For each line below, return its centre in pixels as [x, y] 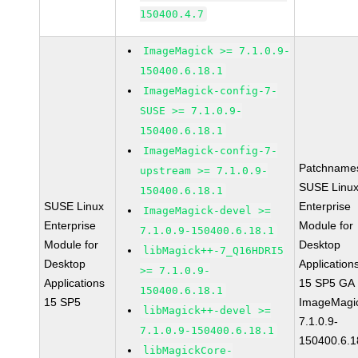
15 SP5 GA [327, 283]
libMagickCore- [188, 350]
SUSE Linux [74, 206]
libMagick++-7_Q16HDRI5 [214, 251]
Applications [75, 283]
